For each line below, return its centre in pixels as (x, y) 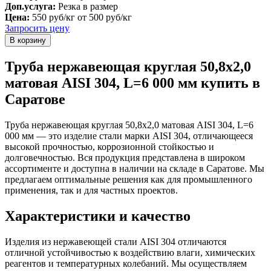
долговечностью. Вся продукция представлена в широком (125, 157)
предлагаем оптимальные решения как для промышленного (129, 179)
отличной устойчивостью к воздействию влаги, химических (130, 252)
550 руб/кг (54, 17)
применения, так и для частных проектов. (91, 190)
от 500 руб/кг (105, 17)
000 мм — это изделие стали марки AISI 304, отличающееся (129, 135)
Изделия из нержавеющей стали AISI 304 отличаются (116, 241)
